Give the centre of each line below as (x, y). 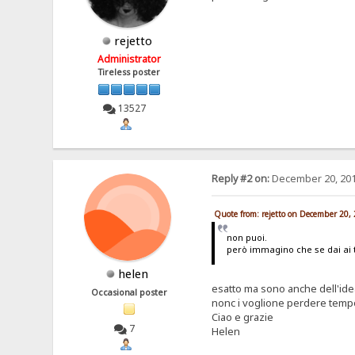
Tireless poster (130, 73)
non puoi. (247, 237)
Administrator (130, 59)
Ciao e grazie (242, 317)
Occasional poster (130, 292)
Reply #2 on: (240, 178)
